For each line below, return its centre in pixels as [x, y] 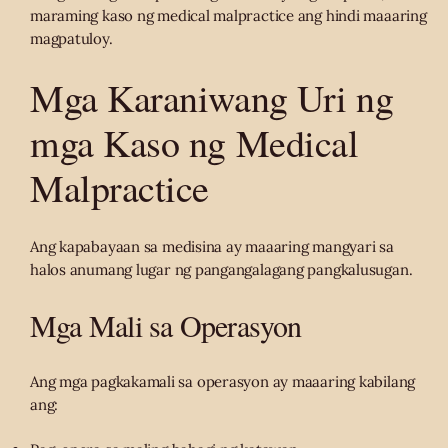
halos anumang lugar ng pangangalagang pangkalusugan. [221, 270]
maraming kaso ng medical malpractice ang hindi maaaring [228, 16]
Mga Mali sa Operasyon [166, 325]
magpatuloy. [71, 39]
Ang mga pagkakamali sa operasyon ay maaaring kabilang [223, 382]
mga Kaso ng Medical [194, 143]
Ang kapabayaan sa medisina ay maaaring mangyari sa [212, 247]
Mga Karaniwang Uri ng [212, 98]
